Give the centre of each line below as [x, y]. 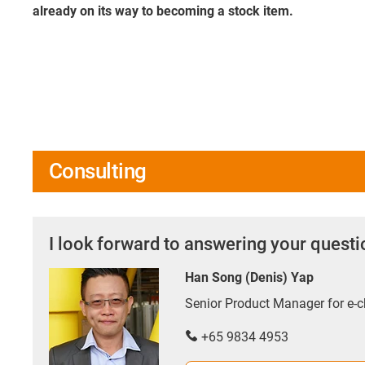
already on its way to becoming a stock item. [163, 11]
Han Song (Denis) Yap [249, 278]
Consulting [98, 172]
